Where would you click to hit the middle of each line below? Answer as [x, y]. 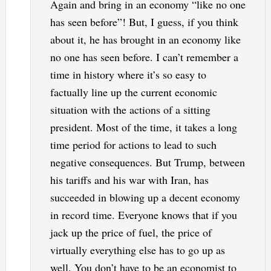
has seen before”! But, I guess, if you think [144, 22]
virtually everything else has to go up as [137, 250]
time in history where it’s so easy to [128, 75]
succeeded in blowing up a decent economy [145, 198]
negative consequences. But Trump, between [147, 162]
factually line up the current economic [133, 92]
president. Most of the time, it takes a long [143, 127]
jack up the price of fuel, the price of [131, 233]
